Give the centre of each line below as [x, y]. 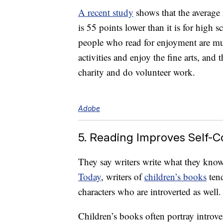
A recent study [106, 12]
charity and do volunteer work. [137, 72]
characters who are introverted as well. [150, 192]
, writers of [123, 177]
